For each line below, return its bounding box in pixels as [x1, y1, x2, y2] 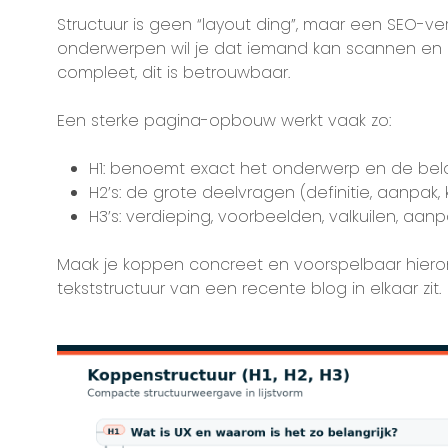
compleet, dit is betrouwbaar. [56, 61, 290, 84]
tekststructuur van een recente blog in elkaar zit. [56, 277, 441, 300]
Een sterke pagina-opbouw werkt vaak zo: [56, 109, 391, 132]
